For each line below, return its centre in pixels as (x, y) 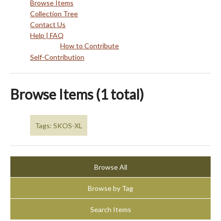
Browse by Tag (110, 188)
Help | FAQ (47, 35)
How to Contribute (90, 46)
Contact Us (48, 24)
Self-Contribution (57, 57)
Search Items (110, 209)
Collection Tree (54, 14)
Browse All (110, 167)
